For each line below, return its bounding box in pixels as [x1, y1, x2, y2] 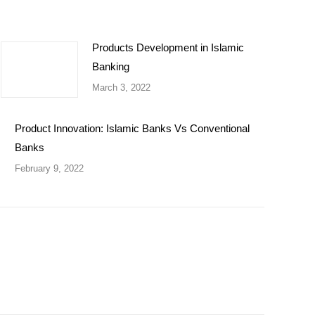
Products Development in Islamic [92, 41, 244, 53]
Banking [92, 60, 129, 72]
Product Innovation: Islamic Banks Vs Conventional [15, 122, 250, 134]
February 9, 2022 [15, 163, 84, 174]
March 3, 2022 [92, 82, 150, 93]
